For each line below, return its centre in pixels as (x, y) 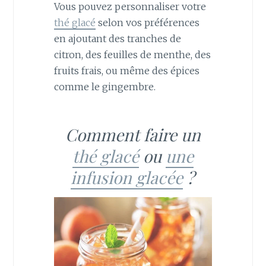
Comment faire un (133, 135)
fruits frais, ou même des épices (126, 71)
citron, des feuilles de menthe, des (132, 55)
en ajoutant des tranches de (117, 39)
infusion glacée (127, 178)
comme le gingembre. (104, 87)
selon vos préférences (147, 23)
